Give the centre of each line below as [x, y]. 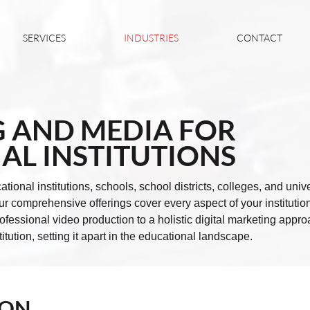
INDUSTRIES [151, 38]
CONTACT [259, 38]
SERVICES [44, 38]
